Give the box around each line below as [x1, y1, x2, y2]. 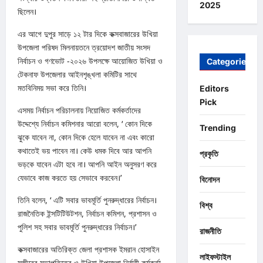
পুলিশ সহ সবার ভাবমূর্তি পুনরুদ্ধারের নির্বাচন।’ [18, 221, 136, 233]
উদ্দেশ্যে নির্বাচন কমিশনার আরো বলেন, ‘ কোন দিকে [18, 118, 152, 130]
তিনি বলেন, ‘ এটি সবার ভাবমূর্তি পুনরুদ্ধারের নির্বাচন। [18, 194, 157, 206]
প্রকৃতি [199, 149, 218, 159]
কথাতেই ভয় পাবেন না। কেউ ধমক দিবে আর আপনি [18, 145, 151, 157]
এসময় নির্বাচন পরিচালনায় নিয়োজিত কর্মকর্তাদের [18, 104, 141, 116]
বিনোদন [199, 174, 220, 185]
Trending [199, 123, 236, 133]
